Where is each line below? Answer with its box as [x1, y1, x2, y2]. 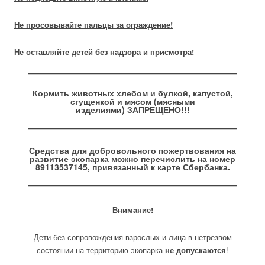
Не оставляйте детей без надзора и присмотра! [14, 46, 194, 57]
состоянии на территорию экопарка [37, 244, 165, 256]
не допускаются [165, 244, 226, 256]
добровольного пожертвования [89, 144, 224, 156]
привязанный [89, 161, 148, 173]
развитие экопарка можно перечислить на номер [30, 153, 235, 164]
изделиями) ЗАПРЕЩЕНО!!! [75, 104, 190, 115]
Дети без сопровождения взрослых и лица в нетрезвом [33, 231, 232, 243]
